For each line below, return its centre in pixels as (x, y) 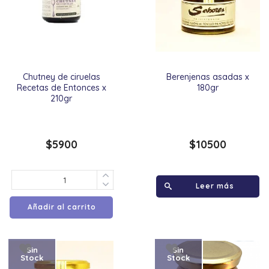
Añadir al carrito (62, 207)
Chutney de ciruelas (61, 77)
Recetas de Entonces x (61, 88)
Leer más (215, 186)
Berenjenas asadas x (207, 77)
